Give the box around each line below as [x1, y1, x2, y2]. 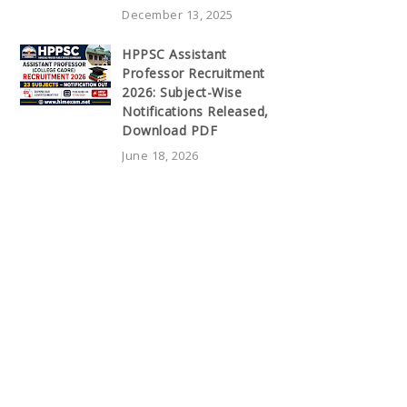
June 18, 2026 [122, 146, 199, 164]
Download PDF [122, 121, 217, 139]
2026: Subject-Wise [122, 83, 242, 101]
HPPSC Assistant [122, 45, 227, 63]
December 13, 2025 [122, 5, 233, 23]
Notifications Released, [122, 102, 269, 120]
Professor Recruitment [122, 64, 265, 82]
